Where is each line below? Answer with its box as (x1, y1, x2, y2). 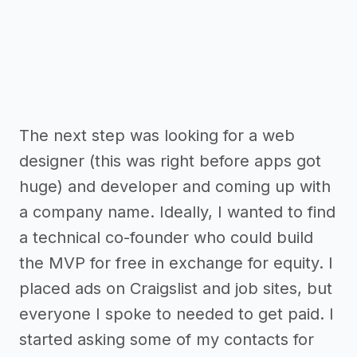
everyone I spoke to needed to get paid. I (19, 304, 334, 324)
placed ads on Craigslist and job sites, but (19, 279, 332, 299)
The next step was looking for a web (19, 126, 295, 146)
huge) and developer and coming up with (19, 177, 331, 197)
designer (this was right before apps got (19, 151, 321, 171)
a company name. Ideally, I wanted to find (19, 202, 335, 222)
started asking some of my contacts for (19, 330, 314, 350)
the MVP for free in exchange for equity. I (19, 253, 333, 273)
